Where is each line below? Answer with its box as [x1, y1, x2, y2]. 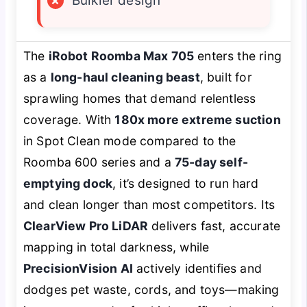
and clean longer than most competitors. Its [23, 197, 275, 212]
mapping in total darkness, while [23, 239, 210, 254]
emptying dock [23, 175, 113, 191]
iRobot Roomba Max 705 [48, 48, 195, 63]
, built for [199, 69, 252, 84]
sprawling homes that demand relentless [23, 90, 256, 106]
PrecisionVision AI [23, 260, 133, 275]
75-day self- [174, 154, 248, 169]
